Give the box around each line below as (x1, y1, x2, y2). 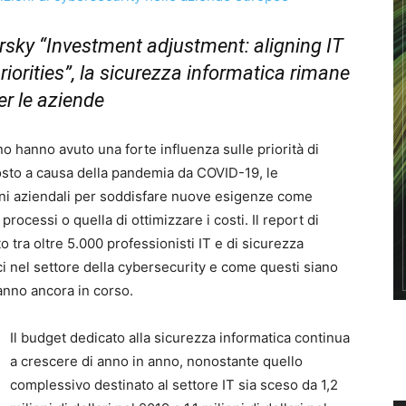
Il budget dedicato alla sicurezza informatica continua (10, 329, 350, 346)
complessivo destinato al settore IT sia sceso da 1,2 (10, 376, 338, 393)
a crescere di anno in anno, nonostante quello (10, 353, 303, 370)
